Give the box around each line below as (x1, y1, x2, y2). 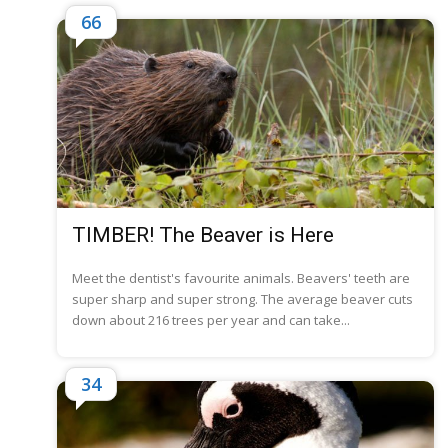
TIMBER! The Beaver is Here (72, 222, 334, 247)
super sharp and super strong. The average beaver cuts (72, 289, 413, 308)
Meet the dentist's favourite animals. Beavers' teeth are (72, 268, 410, 287)
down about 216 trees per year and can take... (72, 310, 350, 329)
